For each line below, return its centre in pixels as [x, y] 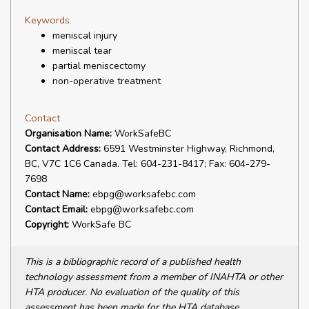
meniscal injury [85, 36]
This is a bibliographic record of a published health [133, 262]
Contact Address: [63, 149]
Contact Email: [56, 209]
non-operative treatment [107, 81]
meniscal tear [82, 51]
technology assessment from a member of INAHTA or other [154, 277]
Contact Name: [57, 194]
